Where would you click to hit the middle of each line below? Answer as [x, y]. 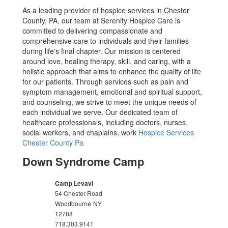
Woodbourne [73, 204]
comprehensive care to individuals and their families [106, 41]
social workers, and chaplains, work [81, 133]
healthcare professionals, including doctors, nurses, [105, 122]
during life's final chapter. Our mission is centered [102, 51]
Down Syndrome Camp [83, 162]
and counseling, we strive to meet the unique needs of [110, 102]
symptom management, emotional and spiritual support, [112, 92]
